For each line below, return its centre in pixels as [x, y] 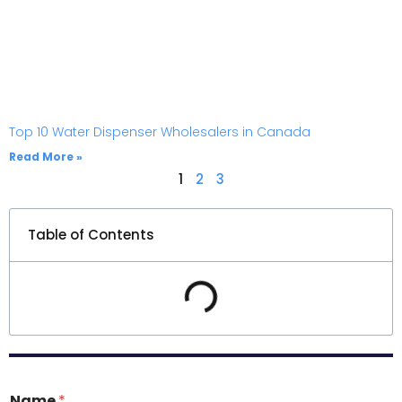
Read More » [46, 156]
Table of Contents [91, 234]
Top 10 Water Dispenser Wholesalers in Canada [160, 131]
